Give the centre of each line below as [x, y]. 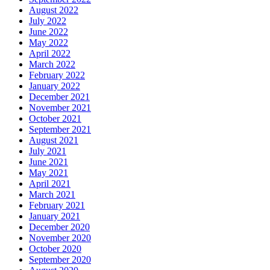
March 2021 [52, 195]
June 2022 [49, 32]
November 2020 [60, 238]
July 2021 [48, 151]
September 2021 [60, 130]
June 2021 [49, 162]
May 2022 [49, 43]
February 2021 [57, 206]
